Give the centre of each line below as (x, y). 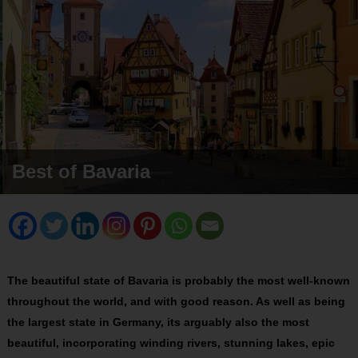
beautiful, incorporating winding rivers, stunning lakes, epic (171, 343)
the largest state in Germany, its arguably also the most (158, 322)
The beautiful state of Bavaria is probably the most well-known (178, 280)
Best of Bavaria (81, 171)
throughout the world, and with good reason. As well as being (176, 301)
